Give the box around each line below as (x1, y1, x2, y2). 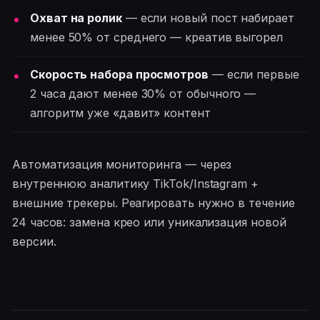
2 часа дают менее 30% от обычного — (30, 86, 256, 101)
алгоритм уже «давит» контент (30, 105, 211, 120)
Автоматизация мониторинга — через (12, 156, 232, 171)
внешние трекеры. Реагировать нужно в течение (12, 195, 295, 210)
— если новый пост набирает (121, 10, 294, 25)
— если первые (208, 66, 299, 81)
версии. (12, 234, 56, 249)
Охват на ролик (30, 10, 122, 25)
